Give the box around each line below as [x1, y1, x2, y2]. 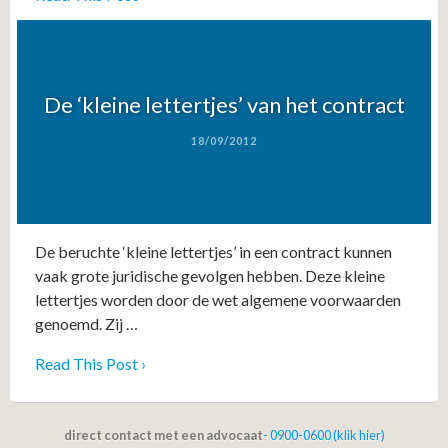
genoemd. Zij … [35, 314, 138, 334]
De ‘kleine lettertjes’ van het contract [43, 90, 405, 118]
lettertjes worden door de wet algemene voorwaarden [35, 290, 401, 310]
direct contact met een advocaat [63, 427, 263, 444]
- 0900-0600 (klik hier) [262, 427, 385, 444]
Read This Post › [35, 354, 146, 374]
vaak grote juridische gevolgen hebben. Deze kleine [35, 266, 385, 286]
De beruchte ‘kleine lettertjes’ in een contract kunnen [35, 242, 392, 262]
